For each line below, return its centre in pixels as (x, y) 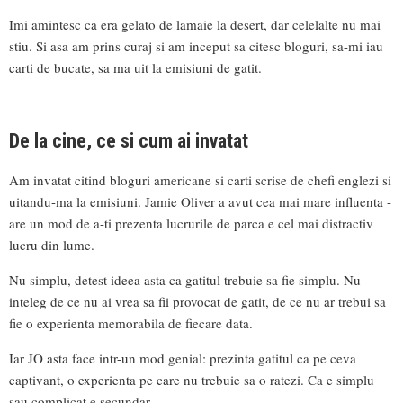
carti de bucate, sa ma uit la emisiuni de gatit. (135, 68)
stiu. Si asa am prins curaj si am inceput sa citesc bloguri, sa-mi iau (196, 46)
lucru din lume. (52, 244)
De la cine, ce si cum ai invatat (129, 141)
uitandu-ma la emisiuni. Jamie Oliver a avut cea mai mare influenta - (200, 201)
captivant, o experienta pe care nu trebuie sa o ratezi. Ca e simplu (192, 379)
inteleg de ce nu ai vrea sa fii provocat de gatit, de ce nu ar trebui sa (197, 301)
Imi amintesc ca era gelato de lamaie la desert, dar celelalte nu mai (195, 25)
